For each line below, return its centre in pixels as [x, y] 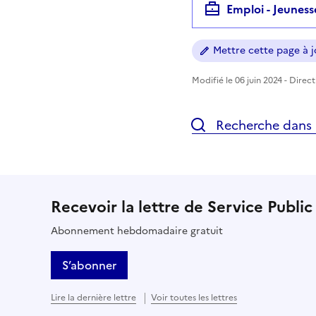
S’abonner [89, 265]
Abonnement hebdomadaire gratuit [137, 231]
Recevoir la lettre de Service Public [182, 207]
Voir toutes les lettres [194, 297]
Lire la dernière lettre [93, 297]
